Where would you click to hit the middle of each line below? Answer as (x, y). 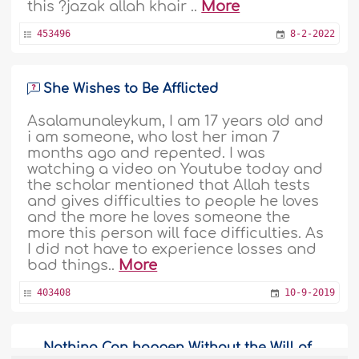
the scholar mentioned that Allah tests (169, 186)
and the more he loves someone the (159, 218)
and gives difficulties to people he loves (173, 202)
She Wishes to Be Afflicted (131, 89)
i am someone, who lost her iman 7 (154, 137)
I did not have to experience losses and (172, 250)
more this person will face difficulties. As (176, 234)
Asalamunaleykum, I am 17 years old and (176, 121)
